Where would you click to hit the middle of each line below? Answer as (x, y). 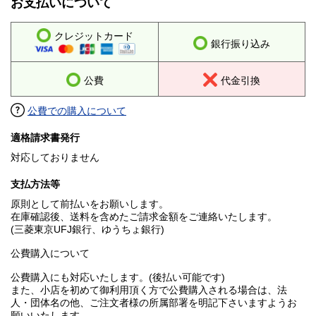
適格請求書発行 (45, 138)
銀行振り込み (241, 44)
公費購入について (50, 254)
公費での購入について (77, 111)
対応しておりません (55, 158)
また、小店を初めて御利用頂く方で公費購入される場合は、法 (149, 290)
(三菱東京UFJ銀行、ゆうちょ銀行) (87, 230)
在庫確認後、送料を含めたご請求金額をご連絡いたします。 (144, 217)
